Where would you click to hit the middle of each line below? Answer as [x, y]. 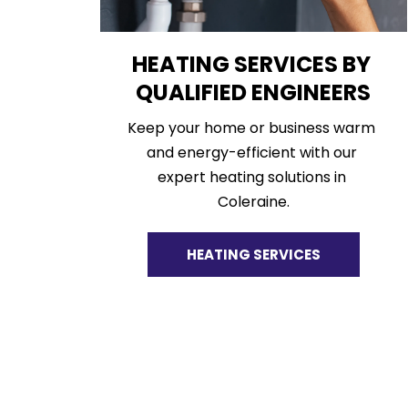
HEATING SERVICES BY [251, 65]
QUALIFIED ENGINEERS [254, 93]
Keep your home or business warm [252, 128]
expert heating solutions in [251, 178]
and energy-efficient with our [251, 153]
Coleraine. [253, 202]
